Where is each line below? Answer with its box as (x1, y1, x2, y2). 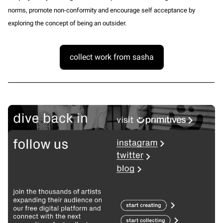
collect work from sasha (69, 52, 154, 62)
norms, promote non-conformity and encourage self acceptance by (8, 6, 195, 14)
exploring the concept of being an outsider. (8, 19, 126, 27)
